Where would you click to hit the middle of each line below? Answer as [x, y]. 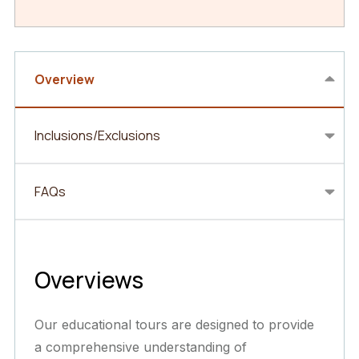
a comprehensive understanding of [141, 347]
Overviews [89, 279]
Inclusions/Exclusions [97, 135]
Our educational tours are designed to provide [174, 324]
